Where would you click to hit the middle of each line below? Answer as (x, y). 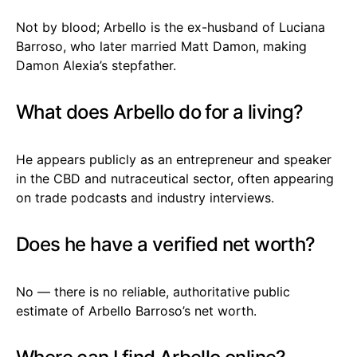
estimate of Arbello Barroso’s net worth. (136, 310)
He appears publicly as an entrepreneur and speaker (174, 159)
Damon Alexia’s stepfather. (96, 65)
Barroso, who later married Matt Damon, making (161, 46)
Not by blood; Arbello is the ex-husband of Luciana (171, 27)
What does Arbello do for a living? (160, 112)
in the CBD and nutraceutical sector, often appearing (175, 178)
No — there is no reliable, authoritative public (153, 291)
